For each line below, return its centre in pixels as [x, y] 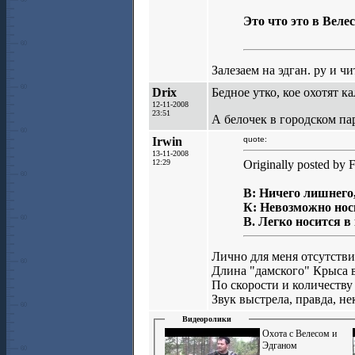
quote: [255, 139]
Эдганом [280, 345]
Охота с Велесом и [300, 333]
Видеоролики [207, 319]
